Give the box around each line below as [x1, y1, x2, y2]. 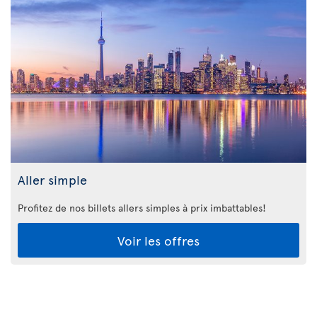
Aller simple [18, 171, 87, 189]
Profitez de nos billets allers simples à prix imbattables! [18, 201, 266, 215]
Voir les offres [117, 231, 200, 250]
